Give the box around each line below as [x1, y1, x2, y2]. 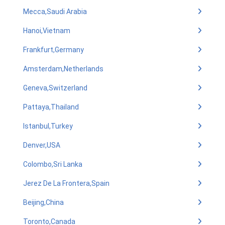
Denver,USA [23, 141, 60, 149]
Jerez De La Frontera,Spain [23, 179, 109, 187]
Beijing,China [23, 198, 64, 206]
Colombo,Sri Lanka [23, 160, 82, 168]
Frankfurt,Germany [23, 46, 84, 54]
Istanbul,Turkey [23, 122, 73, 130]
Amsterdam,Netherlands [23, 65, 103, 73]
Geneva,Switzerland [23, 84, 87, 92]
